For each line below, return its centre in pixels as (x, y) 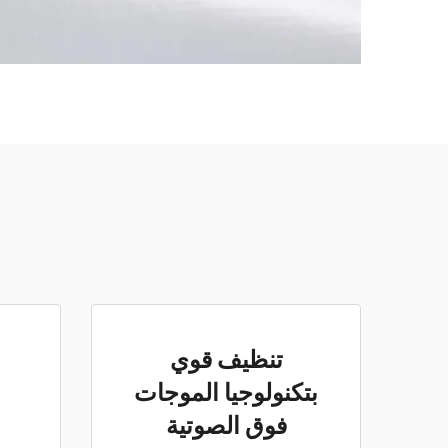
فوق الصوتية (226, 427)
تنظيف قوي (226, 361)
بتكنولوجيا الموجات (226, 394)
